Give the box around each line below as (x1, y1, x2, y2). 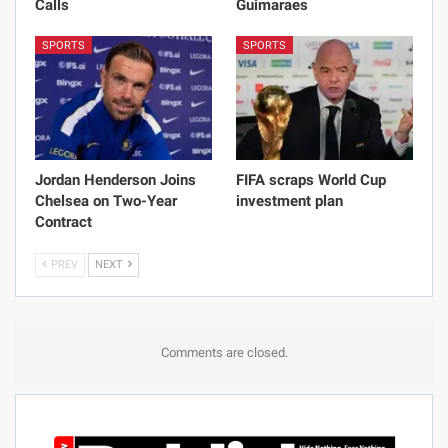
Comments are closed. (160, 344, 288, 360)
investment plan (236, 191, 343, 210)
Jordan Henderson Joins (35, 170, 196, 189)
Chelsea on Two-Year (35, 191, 177, 210)
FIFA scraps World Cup (236, 170, 386, 189)
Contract (35, 212, 92, 231)
